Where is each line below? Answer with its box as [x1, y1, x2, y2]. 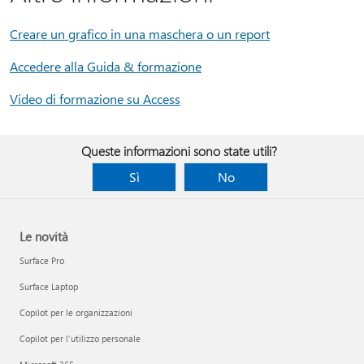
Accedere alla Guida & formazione [10, 58, 201, 75]
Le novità [19, 228, 68, 245]
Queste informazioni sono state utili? [80, 142, 277, 159]
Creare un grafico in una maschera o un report [10, 25, 270, 42]
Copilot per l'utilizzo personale [19, 332, 141, 344]
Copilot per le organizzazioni [19, 306, 132, 318]
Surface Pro [19, 254, 64, 266]
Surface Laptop [19, 280, 78, 292]
